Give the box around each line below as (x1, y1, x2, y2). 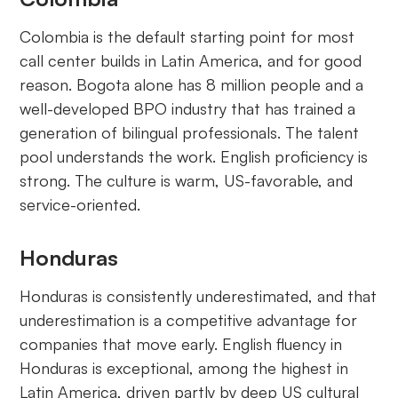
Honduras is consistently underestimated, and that (20, 286, 378, 306)
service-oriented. (20, 195, 141, 215)
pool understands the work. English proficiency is (20, 147, 369, 167)
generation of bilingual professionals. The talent (20, 123, 360, 143)
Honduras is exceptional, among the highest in (20, 358, 349, 378)
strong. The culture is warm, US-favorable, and (20, 171, 354, 191)
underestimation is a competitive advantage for (20, 310, 358, 330)
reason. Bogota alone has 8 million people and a (20, 75, 364, 95)
